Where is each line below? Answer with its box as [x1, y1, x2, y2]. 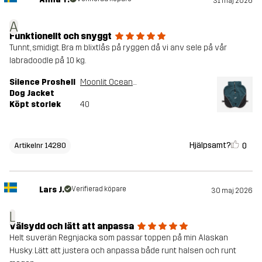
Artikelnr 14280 [14, 141, 66, 150]
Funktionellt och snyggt [9, 30, 112, 42]
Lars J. [39, 185, 64, 195]
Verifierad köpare [71, 185, 126, 194]
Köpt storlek [9, 99, 61, 110]
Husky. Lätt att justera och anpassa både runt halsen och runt [9, 246, 236, 256]
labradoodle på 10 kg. [9, 56, 86, 66]
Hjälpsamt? [189, 140, 231, 151]
